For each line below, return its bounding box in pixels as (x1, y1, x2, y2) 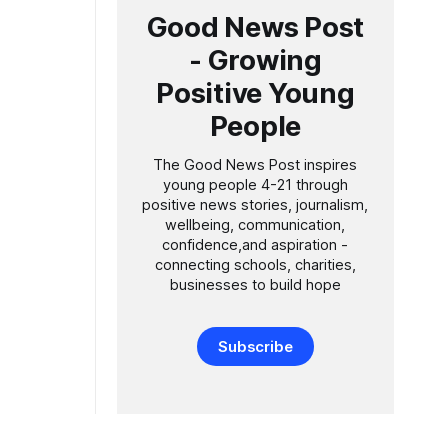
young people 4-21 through (162, 176, 348, 194)
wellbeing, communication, (165, 216, 346, 234)
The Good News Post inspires (153, 156, 358, 174)
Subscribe (217, 337, 294, 356)
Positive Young (156, 76, 355, 110)
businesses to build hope (169, 276, 341, 294)
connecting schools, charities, (154, 256, 356, 274)
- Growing (189, 43, 322, 77)
